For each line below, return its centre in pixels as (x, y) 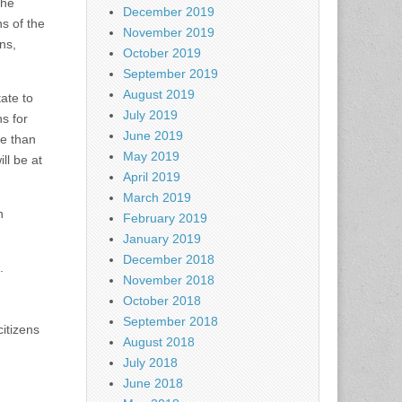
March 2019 (157, 198)
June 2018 (153, 384)
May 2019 (151, 157)
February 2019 (165, 218)
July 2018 (150, 363)
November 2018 (169, 280)
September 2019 (170, 74)
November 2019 (169, 33)
